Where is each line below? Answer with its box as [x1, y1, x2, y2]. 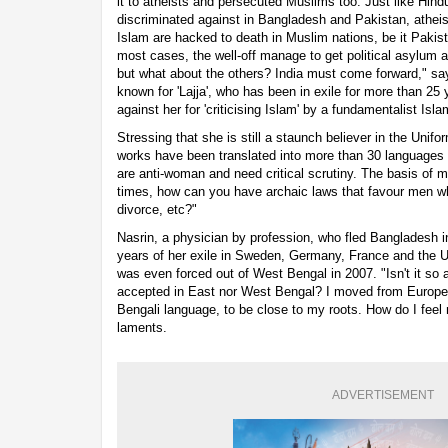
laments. [117, 319, 167, 335]
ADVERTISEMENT [331, 387, 434, 402]
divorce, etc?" [117, 201, 197, 217]
